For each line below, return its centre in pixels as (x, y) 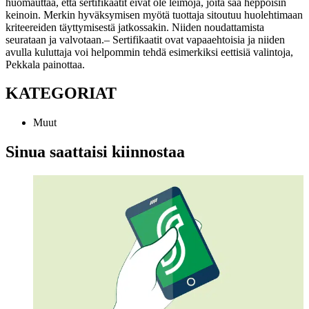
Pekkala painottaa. (45, 64)
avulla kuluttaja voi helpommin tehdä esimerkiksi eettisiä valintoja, (149, 52)
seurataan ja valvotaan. (55, 39)
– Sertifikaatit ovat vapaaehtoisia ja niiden (195, 39)
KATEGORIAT (61, 93)
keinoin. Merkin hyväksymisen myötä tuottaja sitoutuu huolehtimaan (154, 14)
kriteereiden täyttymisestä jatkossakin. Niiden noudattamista (135, 27)
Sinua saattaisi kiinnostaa (95, 152)
